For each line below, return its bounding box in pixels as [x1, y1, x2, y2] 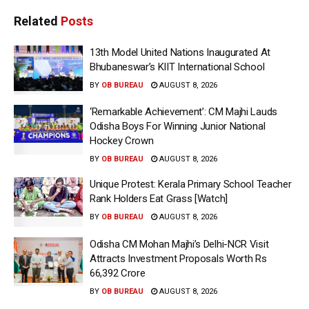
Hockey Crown [90, 134, 154, 148]
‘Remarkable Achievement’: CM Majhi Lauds [90, 106, 277, 119]
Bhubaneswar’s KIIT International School [90, 60, 265, 73]
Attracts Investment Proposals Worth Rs [90, 252, 267, 265]
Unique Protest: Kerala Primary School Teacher [90, 178, 292, 191]
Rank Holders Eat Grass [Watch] [90, 192, 228, 206]
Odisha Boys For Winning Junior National [90, 120, 266, 133]
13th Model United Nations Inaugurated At [90, 46, 270, 59]
